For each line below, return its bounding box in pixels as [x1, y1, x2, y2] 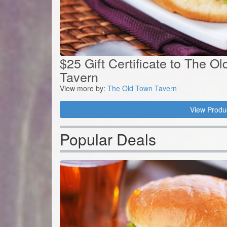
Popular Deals [60, 128, 156, 150]
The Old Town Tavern [107, 83, 177, 94]
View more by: [60, 83, 107, 94]
